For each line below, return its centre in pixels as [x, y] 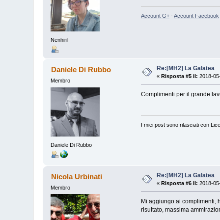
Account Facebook [196, 15]
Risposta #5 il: [180, 76]
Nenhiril [60, 40]
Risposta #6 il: [180, 183]
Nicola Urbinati [76, 177]
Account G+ [155, 15]
